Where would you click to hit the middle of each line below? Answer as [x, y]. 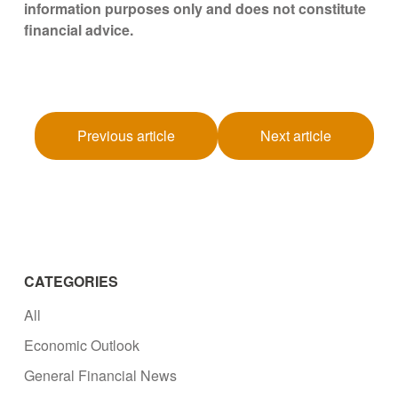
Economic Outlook [82, 345]
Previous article [126, 136]
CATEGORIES [72, 282]
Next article [295, 136]
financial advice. [79, 30]
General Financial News [101, 375]
